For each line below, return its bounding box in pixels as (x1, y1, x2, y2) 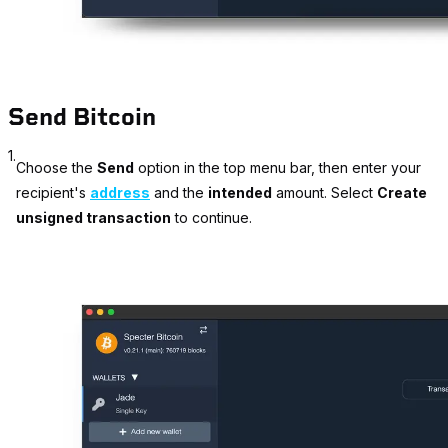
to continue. (171, 209, 252, 227)
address (90, 184, 150, 202)
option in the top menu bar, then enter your (134, 159, 421, 177)
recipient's (16, 184, 90, 202)
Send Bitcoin (8, 102, 156, 132)
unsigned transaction (16, 209, 171, 227)
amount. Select (272, 184, 377, 202)
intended (208, 184, 272, 202)
